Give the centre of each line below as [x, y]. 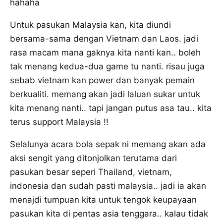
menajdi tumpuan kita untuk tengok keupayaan [103, 200]
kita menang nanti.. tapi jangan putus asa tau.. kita [111, 108]
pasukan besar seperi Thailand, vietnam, [91, 172]
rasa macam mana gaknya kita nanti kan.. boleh [105, 53]
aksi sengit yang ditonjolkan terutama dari [93, 158]
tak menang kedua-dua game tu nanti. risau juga [107, 67]
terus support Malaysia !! [59, 122]
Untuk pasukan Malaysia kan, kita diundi [90, 25]
